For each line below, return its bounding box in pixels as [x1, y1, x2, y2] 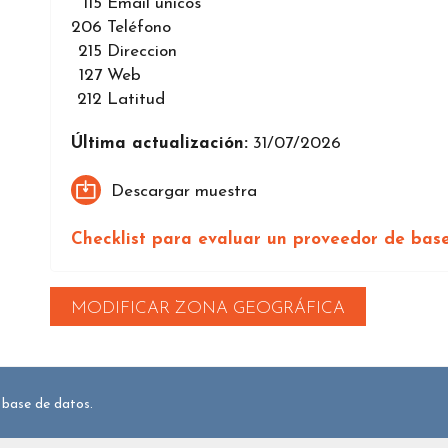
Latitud [107, 91, 165, 109]
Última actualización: [71, 135, 248, 153]
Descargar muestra [111, 182, 257, 200]
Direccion [107, 43, 177, 61]
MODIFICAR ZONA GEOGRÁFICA [71, 300, 345, 318]
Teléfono [107, 19, 171, 37]
